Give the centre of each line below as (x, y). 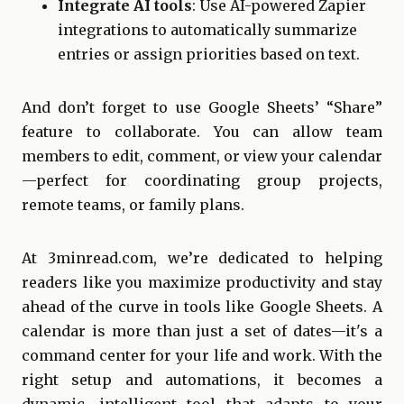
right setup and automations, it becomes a (202, 380)
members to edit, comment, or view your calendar (202, 156)
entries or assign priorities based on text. (209, 55)
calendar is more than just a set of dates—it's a (202, 331)
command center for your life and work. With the (202, 356)
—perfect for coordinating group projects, (202, 181)
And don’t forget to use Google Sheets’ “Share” (202, 108)
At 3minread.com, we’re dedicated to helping (202, 258)
